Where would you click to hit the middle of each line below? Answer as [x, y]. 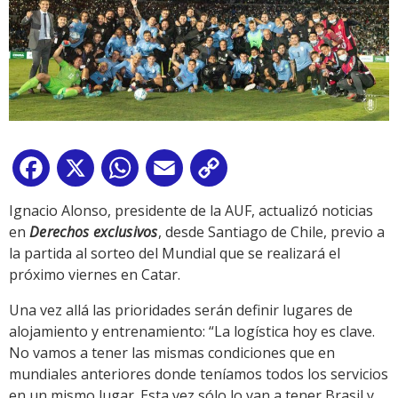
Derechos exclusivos [94, 231]
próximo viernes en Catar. [95, 274]
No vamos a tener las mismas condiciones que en [172, 352]
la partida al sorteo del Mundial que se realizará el [175, 253]
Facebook [85, 171]
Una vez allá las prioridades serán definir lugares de [181, 310]
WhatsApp [177, 171]
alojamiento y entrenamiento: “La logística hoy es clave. [192, 331]
